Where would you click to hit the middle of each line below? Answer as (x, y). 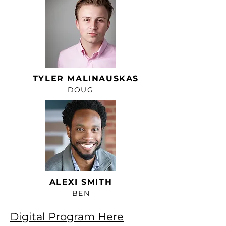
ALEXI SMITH (81, 182)
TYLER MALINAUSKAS (86, 78)
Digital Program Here (67, 217)
